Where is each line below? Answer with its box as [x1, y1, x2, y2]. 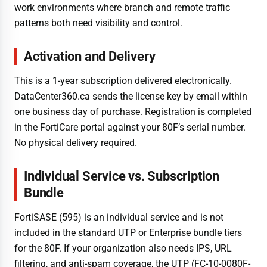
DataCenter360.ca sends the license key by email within [14, 90, 247, 102]
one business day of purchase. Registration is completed [14, 105, 252, 117]
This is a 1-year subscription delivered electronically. [14, 74, 232, 86]
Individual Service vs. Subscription [24, 168, 219, 184]
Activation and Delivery [24, 48, 156, 64]
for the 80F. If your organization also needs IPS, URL [14, 243, 232, 254]
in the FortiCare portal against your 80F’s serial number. [14, 121, 246, 133]
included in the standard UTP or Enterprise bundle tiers [14, 227, 242, 239]
